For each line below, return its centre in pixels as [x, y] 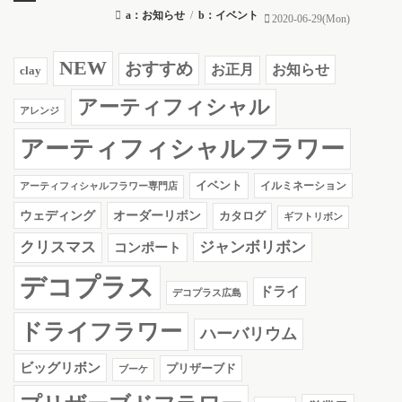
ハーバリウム [249, 334]
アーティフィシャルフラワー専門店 [99, 187]
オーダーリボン [157, 216]
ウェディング [57, 216]
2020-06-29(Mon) [311, 19]
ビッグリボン [60, 368]
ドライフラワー [101, 332]
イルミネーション [303, 186]
